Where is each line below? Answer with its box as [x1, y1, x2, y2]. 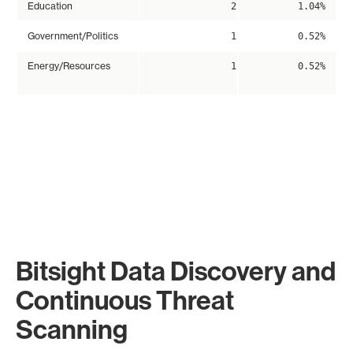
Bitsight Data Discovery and [16, 255, 336, 288]
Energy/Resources [28, 60, 110, 72]
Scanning [16, 314, 128, 347]
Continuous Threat [16, 284, 234, 318]
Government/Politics [28, 30, 118, 43]
